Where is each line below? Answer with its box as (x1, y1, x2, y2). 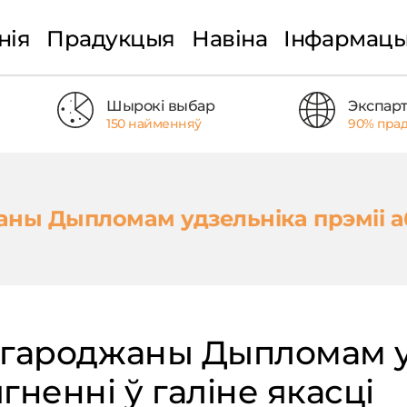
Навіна (192, 25, 268, 52)
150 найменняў (106, 114, 202, 132)
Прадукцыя (46, 25, 175, 52)
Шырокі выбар (106, 96, 215, 114)
